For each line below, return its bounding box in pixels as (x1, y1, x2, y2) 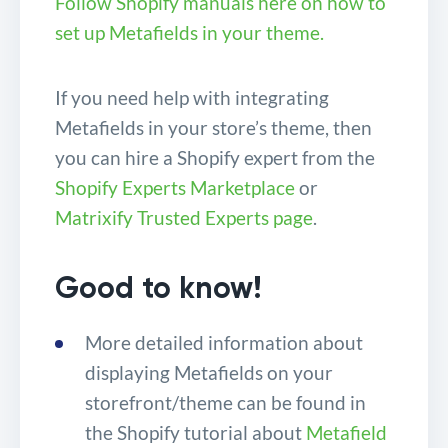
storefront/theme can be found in (85, 391, 366, 415)
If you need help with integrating (55, 86, 329, 110)
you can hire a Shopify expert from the (55, 146, 375, 170)
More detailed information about (85, 331, 363, 355)
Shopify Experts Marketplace (55, 176, 295, 200)
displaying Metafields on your (85, 361, 333, 385)
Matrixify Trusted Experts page (55, 206, 313, 230)
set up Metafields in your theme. (55, 21, 324, 45)
